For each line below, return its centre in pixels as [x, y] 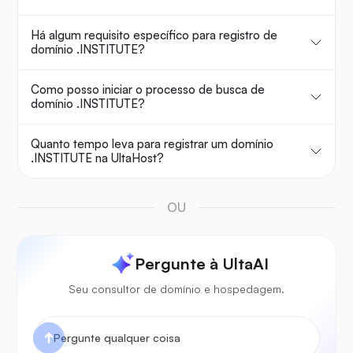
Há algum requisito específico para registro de [154, 35]
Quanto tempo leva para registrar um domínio [152, 144]
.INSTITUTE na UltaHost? [97, 158]
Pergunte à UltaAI [202, 264]
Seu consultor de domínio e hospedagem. [176, 289]
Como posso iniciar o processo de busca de [148, 90]
